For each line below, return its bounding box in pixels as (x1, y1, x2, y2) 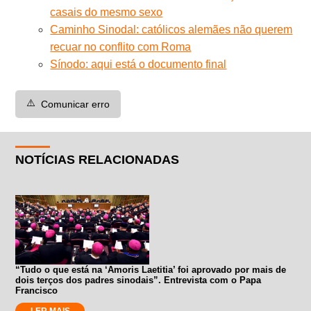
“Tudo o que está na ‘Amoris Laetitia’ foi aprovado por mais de (15, 264, 287, 275)
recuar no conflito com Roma (50, 40, 192, 53)
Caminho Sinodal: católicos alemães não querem (50, 23, 293, 35)
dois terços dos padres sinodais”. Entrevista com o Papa (15, 274, 262, 285)
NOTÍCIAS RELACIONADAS (15, 152, 180, 167)
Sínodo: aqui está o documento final (50, 58, 227, 70)
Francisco (15, 285, 58, 296)
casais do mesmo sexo (50, 6, 163, 18)
